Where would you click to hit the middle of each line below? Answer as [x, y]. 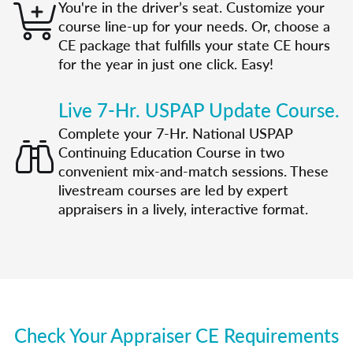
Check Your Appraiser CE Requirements [176, 334]
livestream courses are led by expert [173, 189]
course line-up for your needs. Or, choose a [194, 25]
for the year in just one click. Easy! [166, 63]
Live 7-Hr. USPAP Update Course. [199, 109]
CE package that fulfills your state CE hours [194, 44]
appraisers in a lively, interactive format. [183, 208]
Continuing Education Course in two [171, 151]
